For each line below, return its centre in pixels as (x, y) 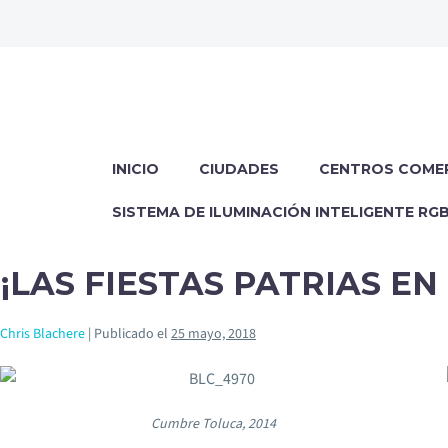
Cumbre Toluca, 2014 (213, 424)
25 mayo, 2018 (213, 334)
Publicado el (131, 334)
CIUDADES (239, 169)
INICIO (135, 169)
